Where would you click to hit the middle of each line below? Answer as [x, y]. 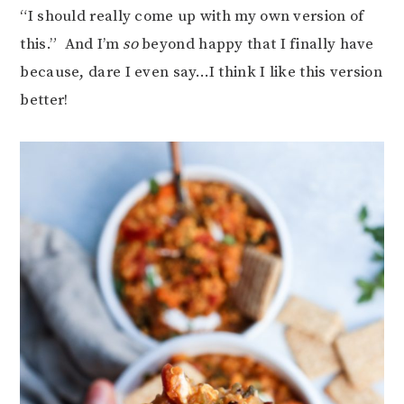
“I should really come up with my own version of [192, 17]
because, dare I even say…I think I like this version [201, 73]
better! [44, 101]
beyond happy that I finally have [256, 45]
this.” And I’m [72, 45]
